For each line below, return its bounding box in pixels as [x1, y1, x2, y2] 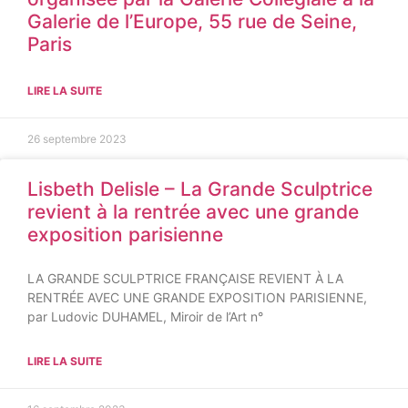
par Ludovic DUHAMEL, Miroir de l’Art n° [27, 309, 263, 324]
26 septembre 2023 [27, 132, 127, 146]
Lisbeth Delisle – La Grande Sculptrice [27, 178, 372, 200]
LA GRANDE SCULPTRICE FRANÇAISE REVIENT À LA [27, 270, 343, 286]
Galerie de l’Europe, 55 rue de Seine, [27, 10, 357, 33]
